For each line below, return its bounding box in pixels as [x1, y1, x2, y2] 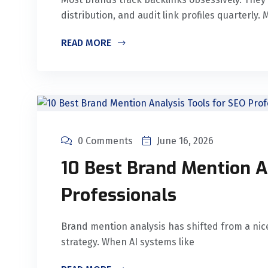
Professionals [61, 182, 176, 207]
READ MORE [61, 37, 114, 48]
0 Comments [78, 135, 133, 147]
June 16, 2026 [157, 135, 214, 147]
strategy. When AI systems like [61, 236, 194, 248]
